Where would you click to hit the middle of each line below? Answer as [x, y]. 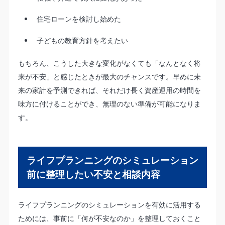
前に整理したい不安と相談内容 [93, 174]
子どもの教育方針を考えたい [82, 40]
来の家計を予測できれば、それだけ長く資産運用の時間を [109, 90]
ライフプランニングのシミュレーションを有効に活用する [109, 204]
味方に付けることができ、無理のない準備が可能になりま [109, 104]
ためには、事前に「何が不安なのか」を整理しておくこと [109, 218]
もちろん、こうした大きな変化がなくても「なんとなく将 [109, 63]
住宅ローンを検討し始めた [79, 19]
